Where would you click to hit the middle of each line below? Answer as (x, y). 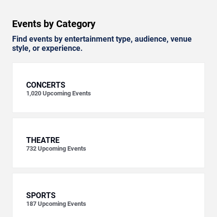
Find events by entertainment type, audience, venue (102, 39)
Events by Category (54, 24)
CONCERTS (46, 85)
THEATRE (43, 140)
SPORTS (41, 196)
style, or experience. (47, 48)
